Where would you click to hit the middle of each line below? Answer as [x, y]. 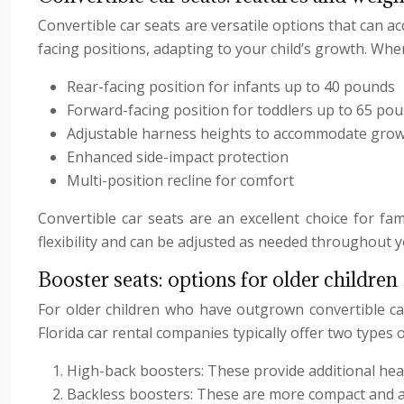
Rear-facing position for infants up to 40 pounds [231, 87]
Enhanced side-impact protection [178, 157]
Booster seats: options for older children [218, 280]
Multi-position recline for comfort [180, 181]
